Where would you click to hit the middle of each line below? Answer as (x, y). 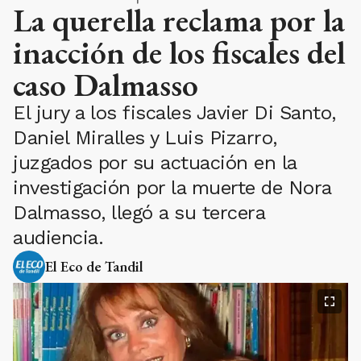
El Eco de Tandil (94, 266)
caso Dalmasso (106, 84)
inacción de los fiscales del (179, 52)
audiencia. (58, 237)
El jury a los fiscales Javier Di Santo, (174, 112)
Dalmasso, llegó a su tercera (139, 212)
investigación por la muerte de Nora (172, 187)
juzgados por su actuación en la (155, 162)
